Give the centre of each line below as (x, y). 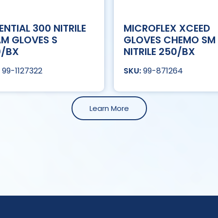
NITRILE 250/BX (159, 52)
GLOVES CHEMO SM (170, 40)
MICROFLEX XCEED (167, 28)
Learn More (109, 109)
